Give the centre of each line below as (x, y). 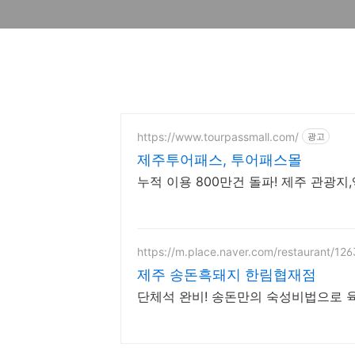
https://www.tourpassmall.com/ (218, 136)
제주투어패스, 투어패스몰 (219, 160)
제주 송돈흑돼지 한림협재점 (227, 275)
